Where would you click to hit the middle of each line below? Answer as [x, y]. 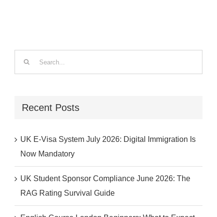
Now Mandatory [47, 154]
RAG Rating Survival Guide [68, 193]
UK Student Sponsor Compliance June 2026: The [105, 178]
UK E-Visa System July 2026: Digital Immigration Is [108, 139]
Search [26, 57]
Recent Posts [51, 108]
